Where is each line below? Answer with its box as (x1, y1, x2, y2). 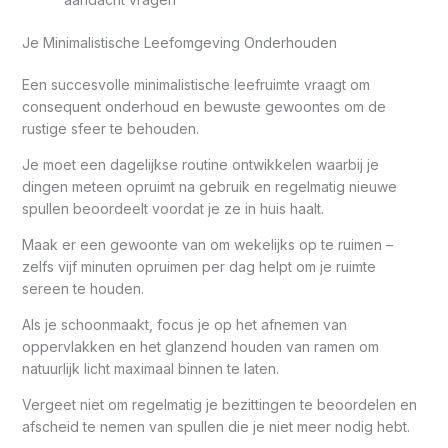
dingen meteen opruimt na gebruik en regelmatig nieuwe (21, 177, 397, 195)
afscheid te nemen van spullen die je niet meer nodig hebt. (21, 417, 410, 435)
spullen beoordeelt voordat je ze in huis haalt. (21, 199, 324, 217)
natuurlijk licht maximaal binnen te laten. (21, 359, 279, 377)
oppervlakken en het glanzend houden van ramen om (21, 337, 379, 355)
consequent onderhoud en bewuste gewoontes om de (21, 97, 386, 115)
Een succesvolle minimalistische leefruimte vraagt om (21, 75, 370, 93)
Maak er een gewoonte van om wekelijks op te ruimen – (21, 235, 393, 253)
